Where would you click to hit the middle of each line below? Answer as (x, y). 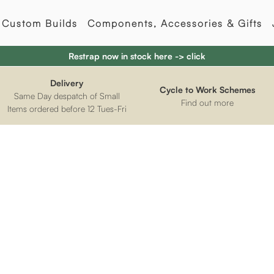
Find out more (207, 102)
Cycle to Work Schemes (207, 89)
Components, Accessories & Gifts (175, 23)
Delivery (67, 83)
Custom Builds (39, 23)
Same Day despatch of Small (67, 96)
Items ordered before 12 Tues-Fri (67, 109)
